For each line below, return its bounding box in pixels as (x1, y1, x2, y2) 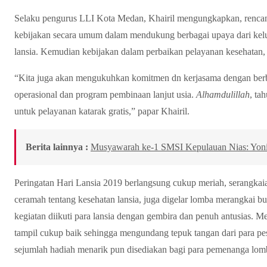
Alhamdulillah (196, 89, 250, 100)
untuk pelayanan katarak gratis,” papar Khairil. (14, 105, 190, 116)
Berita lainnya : (26, 141, 88, 152)
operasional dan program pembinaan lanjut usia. (14, 89, 196, 100)
